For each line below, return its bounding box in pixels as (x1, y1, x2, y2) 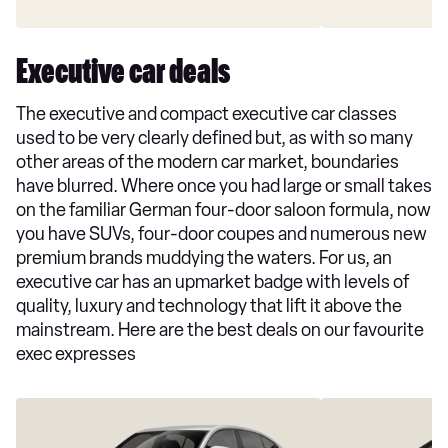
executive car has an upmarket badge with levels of (16, 270, 409, 293)
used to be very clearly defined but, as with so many (16, 126, 413, 149)
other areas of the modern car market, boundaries (16, 150, 399, 173)
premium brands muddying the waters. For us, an (16, 246, 392, 269)
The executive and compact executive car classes (16, 102, 397, 125)
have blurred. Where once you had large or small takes (16, 174, 432, 197)
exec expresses (16, 342, 139, 365)
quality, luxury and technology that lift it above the (16, 294, 402, 317)
